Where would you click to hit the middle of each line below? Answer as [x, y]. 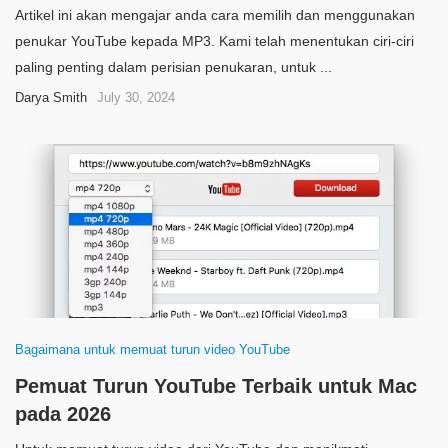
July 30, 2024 [136, 97]
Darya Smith [51, 97]
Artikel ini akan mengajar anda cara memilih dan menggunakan [215, 15]
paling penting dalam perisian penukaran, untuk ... [173, 67]
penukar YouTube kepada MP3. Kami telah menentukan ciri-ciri [214, 41]
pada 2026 [63, 414]
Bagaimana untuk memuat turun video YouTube [152, 349]
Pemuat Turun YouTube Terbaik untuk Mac [216, 386]
